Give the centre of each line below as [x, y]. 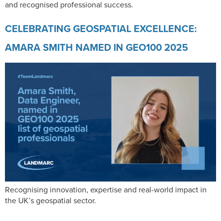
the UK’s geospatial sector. [51, 200]
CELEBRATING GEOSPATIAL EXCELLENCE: [101, 28]
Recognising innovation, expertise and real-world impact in [106, 189]
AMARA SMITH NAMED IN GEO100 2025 [96, 47]
